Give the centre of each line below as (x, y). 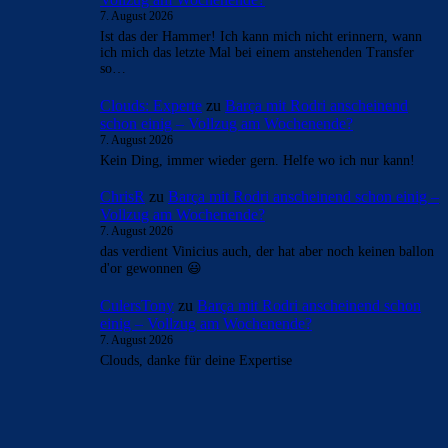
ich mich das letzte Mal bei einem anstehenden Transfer (257, 53)
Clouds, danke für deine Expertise (196, 360)
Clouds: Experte (151, 105)
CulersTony (137, 305)
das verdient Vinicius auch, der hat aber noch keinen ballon (267, 252)
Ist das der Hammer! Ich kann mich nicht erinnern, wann (261, 37)
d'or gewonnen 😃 (151, 269)
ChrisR (122, 197)
